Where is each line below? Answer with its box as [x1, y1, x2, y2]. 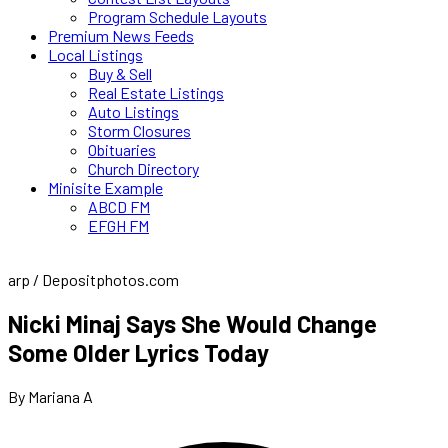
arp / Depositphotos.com [8, 270, 179, 289]
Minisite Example [48, 178, 163, 197]
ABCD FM [88, 197, 150, 216]
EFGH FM [88, 216, 149, 235]
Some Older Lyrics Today [8, 337, 269, 367]
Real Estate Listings [88, 83, 224, 102]
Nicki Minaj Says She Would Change [8, 308, 377, 338]
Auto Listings [88, 102, 179, 121]
